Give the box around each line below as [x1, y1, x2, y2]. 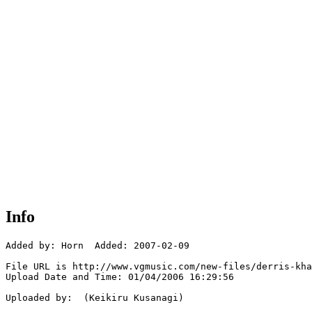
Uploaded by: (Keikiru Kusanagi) [6, 292, 184, 304]
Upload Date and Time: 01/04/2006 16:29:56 [6, 272, 234, 283]
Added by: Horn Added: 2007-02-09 [6, 240, 189, 251]
